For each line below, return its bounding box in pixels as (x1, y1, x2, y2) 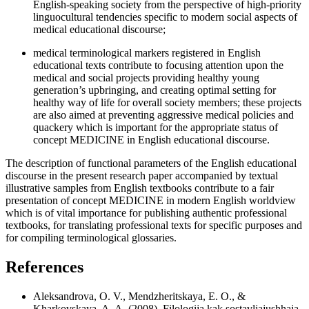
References (6, 257, 83, 276)
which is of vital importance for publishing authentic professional (6, 206, 287, 219)
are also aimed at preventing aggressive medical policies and (33, 108, 294, 121)
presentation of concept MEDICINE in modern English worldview (6, 194, 296, 206)
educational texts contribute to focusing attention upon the (33, 59, 283, 71)
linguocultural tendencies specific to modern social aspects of (33, 10, 297, 23)
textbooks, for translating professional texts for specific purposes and (6, 219, 302, 231)
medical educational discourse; (33, 23, 166, 35)
